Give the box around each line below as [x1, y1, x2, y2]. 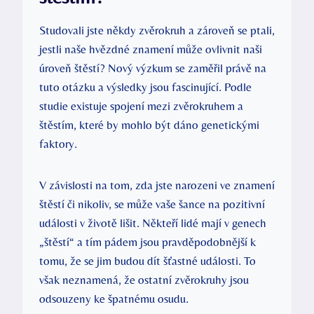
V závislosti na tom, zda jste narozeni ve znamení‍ [39, 177, 275, 192]
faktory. [39, 136, 77, 151]
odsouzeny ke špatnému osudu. [39, 291, 189, 306]
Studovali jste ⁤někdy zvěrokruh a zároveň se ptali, [39, 22, 275, 37]
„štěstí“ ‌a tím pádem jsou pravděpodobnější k [39, 234, 256, 249]
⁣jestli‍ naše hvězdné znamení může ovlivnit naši [39, 41, 262, 56]
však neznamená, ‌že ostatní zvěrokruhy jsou [39, 272, 249, 287]
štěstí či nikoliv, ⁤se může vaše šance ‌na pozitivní [39, 196, 265, 211]
